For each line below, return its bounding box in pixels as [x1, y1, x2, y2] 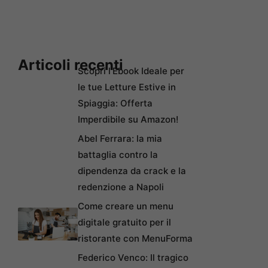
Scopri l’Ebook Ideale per [78, 65, 184, 77]
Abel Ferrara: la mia [78, 133, 162, 145]
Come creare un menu [78, 200, 173, 212]
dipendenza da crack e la [78, 165, 186, 177]
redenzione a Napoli [78, 181, 164, 193]
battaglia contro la [78, 149, 158, 161]
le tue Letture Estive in [78, 81, 176, 93]
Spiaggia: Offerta [78, 98, 153, 109]
